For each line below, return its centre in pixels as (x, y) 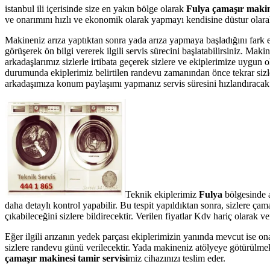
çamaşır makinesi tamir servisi (66, 258)
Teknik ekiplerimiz (162, 194)
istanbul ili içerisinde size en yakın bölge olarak (96, 8)
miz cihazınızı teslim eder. (177, 258)
